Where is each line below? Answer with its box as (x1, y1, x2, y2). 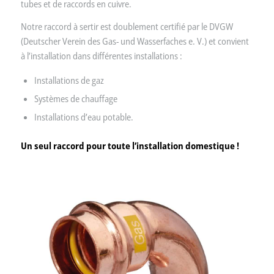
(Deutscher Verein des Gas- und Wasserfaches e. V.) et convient (20, 35, 249, 48)
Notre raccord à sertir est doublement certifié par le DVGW (20, 20, 233, 33)
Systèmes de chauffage (34, 92, 117, 105)
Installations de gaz (34, 73, 104, 86)
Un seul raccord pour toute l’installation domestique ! (20, 139, 239, 152)
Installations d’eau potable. (34, 110, 133, 123)
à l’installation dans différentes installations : (20, 50, 182, 62)
